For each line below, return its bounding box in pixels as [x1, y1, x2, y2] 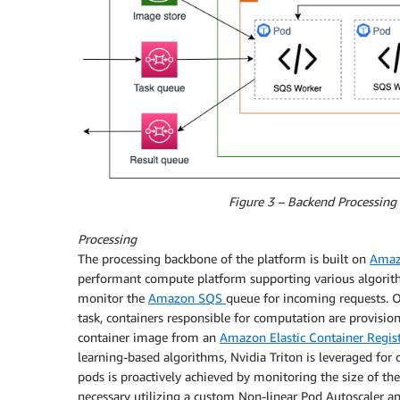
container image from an [78, 329, 220, 345]
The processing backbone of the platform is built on [78, 250, 370, 266]
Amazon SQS [148, 289, 226, 305]
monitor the [78, 289, 148, 305]
